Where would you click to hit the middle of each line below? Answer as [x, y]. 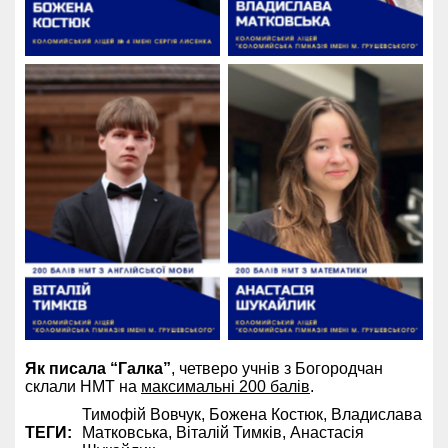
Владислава [376, 414]
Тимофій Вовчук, [145, 414]
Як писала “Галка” [98, 368]
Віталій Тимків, [233, 432]
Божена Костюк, [270, 414]
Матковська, [129, 432]
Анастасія [327, 432]
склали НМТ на [83, 386]
